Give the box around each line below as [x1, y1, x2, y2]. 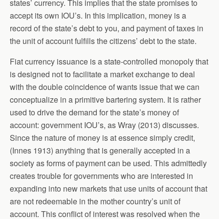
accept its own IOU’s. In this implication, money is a [10, 9, 186, 21]
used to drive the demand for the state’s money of [10, 106, 179, 118]
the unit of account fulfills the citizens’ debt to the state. [10, 35, 197, 46]
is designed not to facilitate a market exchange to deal [10, 68, 195, 80]
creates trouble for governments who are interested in [10, 170, 193, 181]
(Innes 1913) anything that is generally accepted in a [10, 144, 190, 156]
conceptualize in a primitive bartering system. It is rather [10, 93, 201, 105]
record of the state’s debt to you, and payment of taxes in [10, 22, 203, 34]
